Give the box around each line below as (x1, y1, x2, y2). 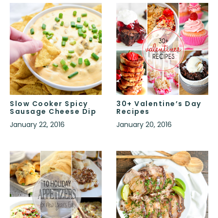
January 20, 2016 (116, 120, 172, 130)
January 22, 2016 (10, 120, 65, 130)
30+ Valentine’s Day (116, 99, 201, 109)
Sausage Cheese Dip (10, 107, 96, 117)
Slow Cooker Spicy (10, 99, 88, 109)
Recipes (116, 107, 150, 117)
